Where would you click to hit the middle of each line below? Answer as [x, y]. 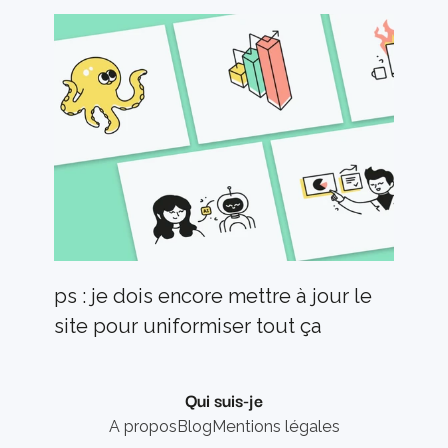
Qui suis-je [224, 400]
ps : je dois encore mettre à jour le [213, 296]
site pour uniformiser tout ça [188, 326]
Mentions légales [275, 427]
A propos [142, 427]
